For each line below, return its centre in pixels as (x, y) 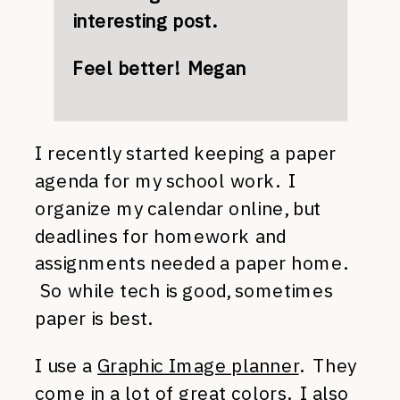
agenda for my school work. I (166, 181)
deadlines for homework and (161, 236)
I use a (67, 366)
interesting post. (144, 21)
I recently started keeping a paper (186, 153)
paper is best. (93, 318)
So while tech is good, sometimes (184, 291)
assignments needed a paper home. (191, 263)
